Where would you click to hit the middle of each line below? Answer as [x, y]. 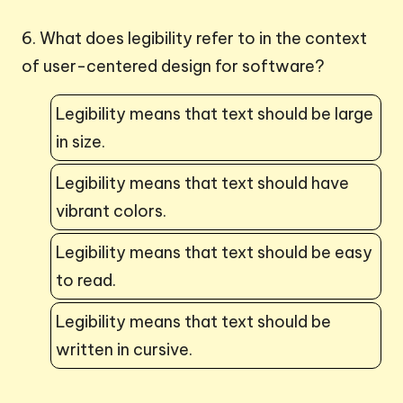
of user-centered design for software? [173, 66]
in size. [81, 141]
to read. [86, 280]
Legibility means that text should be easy [214, 252]
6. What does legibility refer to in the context [194, 38]
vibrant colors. [111, 210]
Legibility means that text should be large [215, 113]
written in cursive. [124, 349]
